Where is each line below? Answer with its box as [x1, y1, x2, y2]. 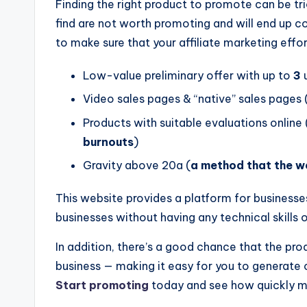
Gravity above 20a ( [83, 158, 191, 173]
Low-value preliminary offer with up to [83, 68, 293, 82]
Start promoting [56, 278, 149, 293]
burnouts [83, 134, 134, 149]
